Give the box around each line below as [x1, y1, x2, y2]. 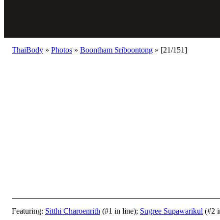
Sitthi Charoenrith [45, 207, 100, 215]
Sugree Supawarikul [140, 207, 203, 215]
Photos [51, 46, 72, 54]
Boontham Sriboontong [80, 46, 153, 54]
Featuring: [12, 207, 45, 215]
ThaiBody [12, 46, 43, 54]
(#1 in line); [100, 207, 140, 215]
